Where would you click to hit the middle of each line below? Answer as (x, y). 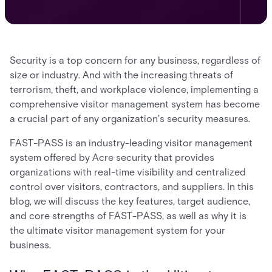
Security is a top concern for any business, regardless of (135, 60)
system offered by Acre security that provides (112, 158)
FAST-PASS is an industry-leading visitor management (131, 143)
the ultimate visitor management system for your (117, 230)
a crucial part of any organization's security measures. (131, 119)
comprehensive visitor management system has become (135, 104)
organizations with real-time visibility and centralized (128, 172)
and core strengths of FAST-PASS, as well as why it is (128, 216)
